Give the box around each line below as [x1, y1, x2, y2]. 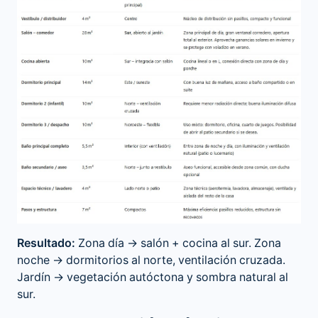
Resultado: [17, 236, 75, 251]
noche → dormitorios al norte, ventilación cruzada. [17, 253, 285, 268]
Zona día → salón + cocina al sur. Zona [75, 236, 281, 251]
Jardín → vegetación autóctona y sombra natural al [17, 270, 288, 285]
